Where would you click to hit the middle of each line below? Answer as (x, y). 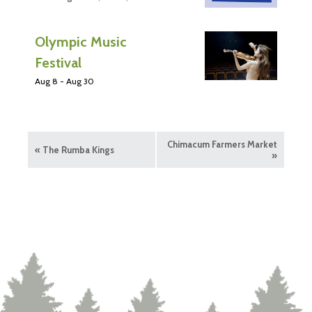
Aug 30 (80, 81)
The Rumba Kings (77, 149)
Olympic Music (81, 41)
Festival (58, 62)
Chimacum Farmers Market (222, 144)
